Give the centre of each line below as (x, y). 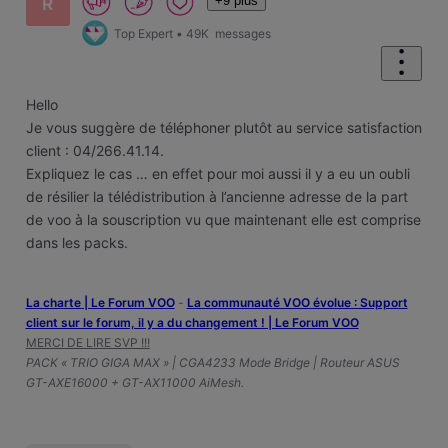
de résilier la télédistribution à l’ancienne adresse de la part (216, 197)
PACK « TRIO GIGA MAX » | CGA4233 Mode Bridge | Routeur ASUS (212, 362)
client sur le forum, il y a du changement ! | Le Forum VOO (192, 322)
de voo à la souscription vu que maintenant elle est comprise (223, 220)
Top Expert (144, 33)
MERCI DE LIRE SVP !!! (87, 342)
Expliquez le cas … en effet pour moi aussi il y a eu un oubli (217, 174)
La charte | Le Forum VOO (100, 302)
